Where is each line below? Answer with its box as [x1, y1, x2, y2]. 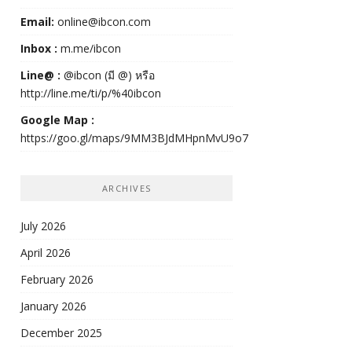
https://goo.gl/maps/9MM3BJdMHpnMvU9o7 [20, 130, 248, 146]
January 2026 [20, 299, 86, 314]
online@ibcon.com [54, 14, 151, 30]
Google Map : [20, 112, 94, 128]
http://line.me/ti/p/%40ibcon [20, 86, 161, 101]
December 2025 [20, 325, 102, 341]
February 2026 [20, 272, 93, 288]
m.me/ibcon [60, 41, 121, 57]
